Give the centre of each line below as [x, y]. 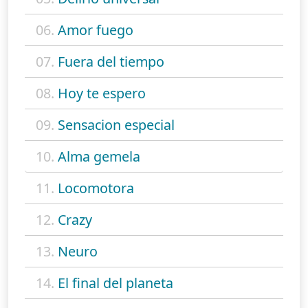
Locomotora [96, 188]
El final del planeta [115, 283]
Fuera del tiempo [111, 61]
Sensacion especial [116, 124]
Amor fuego [96, 30]
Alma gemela [99, 156]
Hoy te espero [102, 93]
